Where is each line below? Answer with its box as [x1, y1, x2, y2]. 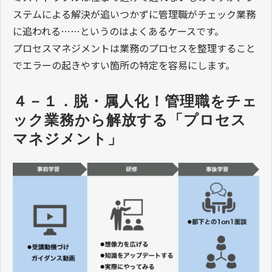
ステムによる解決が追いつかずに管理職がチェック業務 [13, 6, 256, 21]
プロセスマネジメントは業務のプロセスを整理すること [13, 40, 256, 55]
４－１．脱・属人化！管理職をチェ [13, 92, 257, 109]
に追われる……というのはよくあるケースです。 [13, 23, 224, 38]
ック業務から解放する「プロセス [13, 111, 246, 128]
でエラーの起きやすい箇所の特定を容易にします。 [13, 57, 235, 72]
